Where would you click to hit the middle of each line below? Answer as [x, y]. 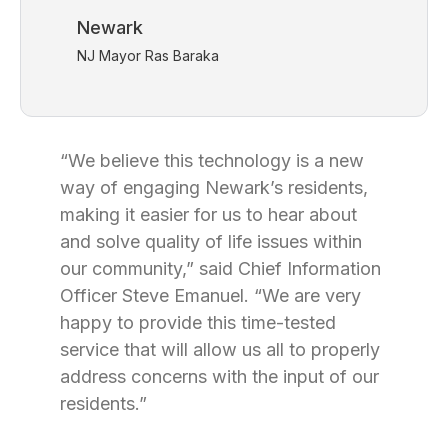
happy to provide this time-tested [198, 322]
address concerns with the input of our [219, 376]
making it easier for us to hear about [208, 214]
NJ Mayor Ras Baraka [148, 55]
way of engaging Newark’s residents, [214, 187]
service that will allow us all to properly [220, 349]
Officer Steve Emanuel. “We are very [210, 295]
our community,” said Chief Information [220, 268]
